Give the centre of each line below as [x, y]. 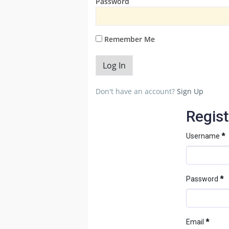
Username [203, 136]
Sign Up [190, 91]
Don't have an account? [136, 91]
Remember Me [129, 39]
